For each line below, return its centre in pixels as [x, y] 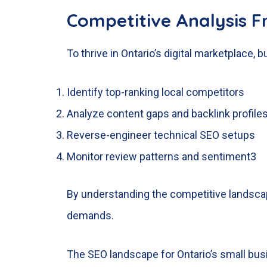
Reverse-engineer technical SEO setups [161, 135]
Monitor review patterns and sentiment [159, 157]
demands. [90, 216]
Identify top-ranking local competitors [156, 92]
